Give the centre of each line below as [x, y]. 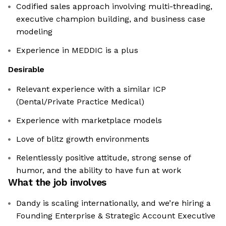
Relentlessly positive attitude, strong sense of [104, 158]
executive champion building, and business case [111, 19]
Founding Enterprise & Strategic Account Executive [116, 216]
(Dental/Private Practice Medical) [80, 102]
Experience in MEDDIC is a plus [77, 50]
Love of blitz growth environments [83, 139]
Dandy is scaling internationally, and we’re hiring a [114, 203]
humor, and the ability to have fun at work [99, 171]
